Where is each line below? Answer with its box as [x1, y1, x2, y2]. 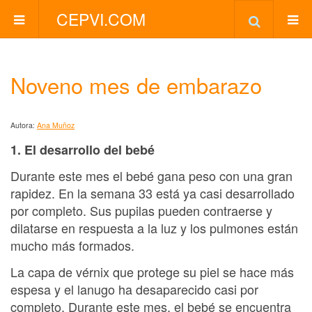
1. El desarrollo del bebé [10, 140, 158, 159]
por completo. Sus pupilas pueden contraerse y [10, 201, 272, 219]
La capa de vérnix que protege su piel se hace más [10, 262, 294, 281]
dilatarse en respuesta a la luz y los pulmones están [10, 219, 298, 237]
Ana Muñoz [37, 120, 75, 130]
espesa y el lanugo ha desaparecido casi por [10, 279, 258, 298]
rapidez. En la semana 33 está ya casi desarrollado [10, 184, 295, 202]
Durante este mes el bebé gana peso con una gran [10, 166, 292, 185]
